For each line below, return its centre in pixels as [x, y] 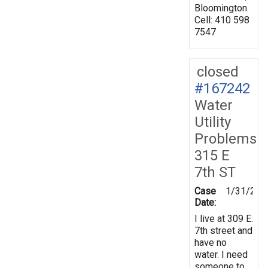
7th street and [223, 230]
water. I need [221, 254]
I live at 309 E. [224, 218]
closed [218, 71]
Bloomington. [222, 8]
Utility [213, 122]
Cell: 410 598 [222, 20]
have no [211, 242]
